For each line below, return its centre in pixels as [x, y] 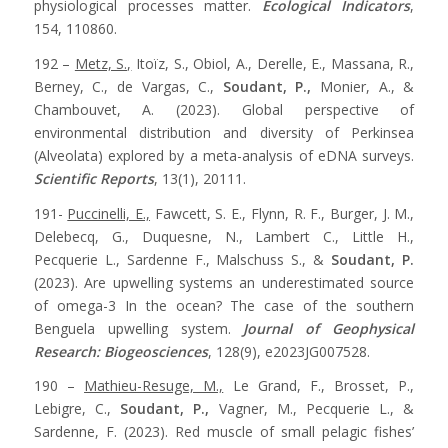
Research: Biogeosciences [120, 351]
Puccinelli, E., [109, 213]
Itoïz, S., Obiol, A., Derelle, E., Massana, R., [273, 63]
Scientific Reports [93, 178]
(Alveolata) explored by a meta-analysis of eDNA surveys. [224, 155]
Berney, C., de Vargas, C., [128, 86]
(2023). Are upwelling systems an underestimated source [224, 282]
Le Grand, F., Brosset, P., [319, 386]
